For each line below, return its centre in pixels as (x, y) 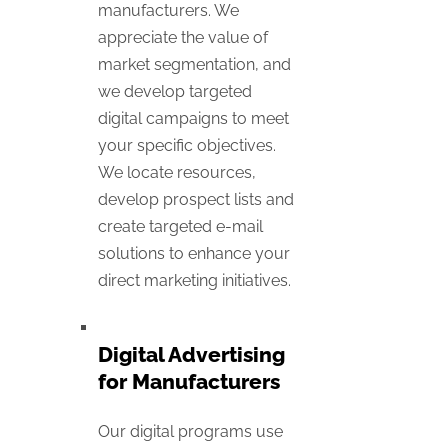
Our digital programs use (190, 432)
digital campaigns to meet (193, 119)
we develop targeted (175, 92)
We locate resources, (177, 173)
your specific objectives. (187, 146)
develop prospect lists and (196, 200)
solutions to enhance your (194, 254)
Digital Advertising (191, 355)
